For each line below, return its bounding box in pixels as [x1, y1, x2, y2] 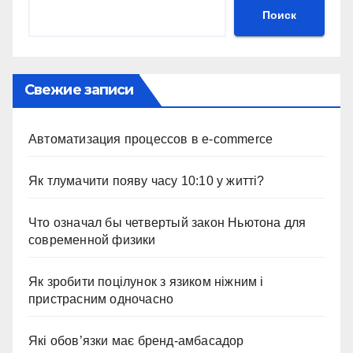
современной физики [28, 233, 156, 247]
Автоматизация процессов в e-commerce [28, 132, 273, 146]
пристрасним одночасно [28, 292, 174, 306]
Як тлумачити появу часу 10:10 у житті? [28, 174, 265, 188]
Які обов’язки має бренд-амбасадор [28, 334, 244, 347]
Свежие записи [24, 81, 134, 98]
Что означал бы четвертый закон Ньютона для [28, 216, 307, 229]
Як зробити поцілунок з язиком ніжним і [28, 275, 264, 288]
